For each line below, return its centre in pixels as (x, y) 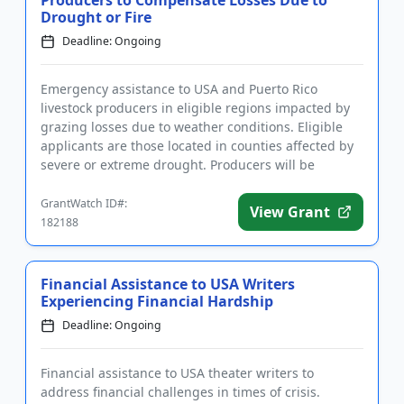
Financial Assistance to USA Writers (168, 284)
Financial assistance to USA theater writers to (177, 373)
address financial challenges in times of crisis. (180, 392)
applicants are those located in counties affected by (197, 146)
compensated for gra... (110, 184)
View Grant (290, 212)
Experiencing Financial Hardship (157, 301)
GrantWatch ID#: (84, 203)
